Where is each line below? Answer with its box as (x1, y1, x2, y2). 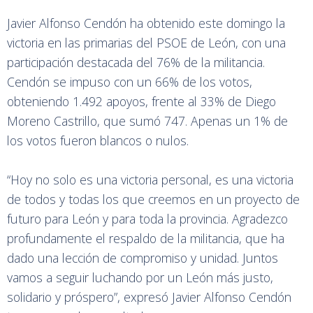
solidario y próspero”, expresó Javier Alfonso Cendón (7, 289, 291, 305)
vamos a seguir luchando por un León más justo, (7, 269, 273, 286)
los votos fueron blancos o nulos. (7, 132, 189, 149)
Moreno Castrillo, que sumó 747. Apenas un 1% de (7, 112, 288, 129)
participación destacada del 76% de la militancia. (7, 54, 265, 71)
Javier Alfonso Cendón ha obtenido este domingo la (7, 15, 285, 31)
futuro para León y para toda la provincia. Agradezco (7, 210, 288, 227)
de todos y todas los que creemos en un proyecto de (7, 191, 300, 208)
